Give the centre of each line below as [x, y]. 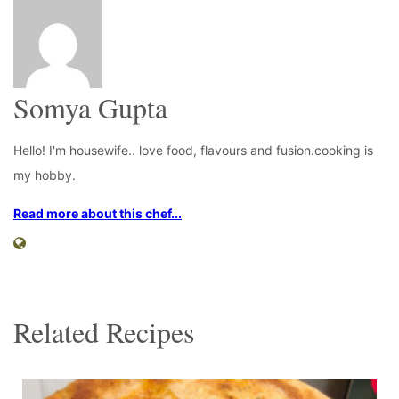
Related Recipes [104, 332]
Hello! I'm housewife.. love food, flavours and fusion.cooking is [193, 151]
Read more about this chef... [98, 214]
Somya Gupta [90, 107]
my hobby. [45, 175]
